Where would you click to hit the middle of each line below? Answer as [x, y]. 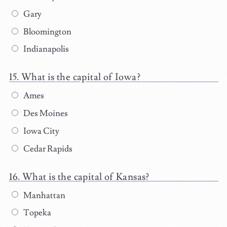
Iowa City [40, 131]
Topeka [36, 213]
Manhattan [43, 195]
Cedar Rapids [47, 149]
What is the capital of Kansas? [86, 177]
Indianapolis [45, 49]
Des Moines [45, 114]
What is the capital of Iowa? [81, 77]
